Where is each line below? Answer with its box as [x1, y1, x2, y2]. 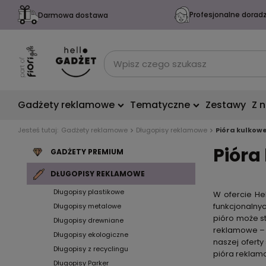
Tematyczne [130, 98, 190, 112]
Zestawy [205, 98, 246, 112]
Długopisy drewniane [53, 216, 123, 225]
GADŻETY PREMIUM [50, 147, 123, 157]
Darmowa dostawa [37, 9, 108, 20]
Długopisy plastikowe [53, 187, 124, 197]
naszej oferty [213, 236, 264, 248]
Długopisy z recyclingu [53, 244, 128, 254]
